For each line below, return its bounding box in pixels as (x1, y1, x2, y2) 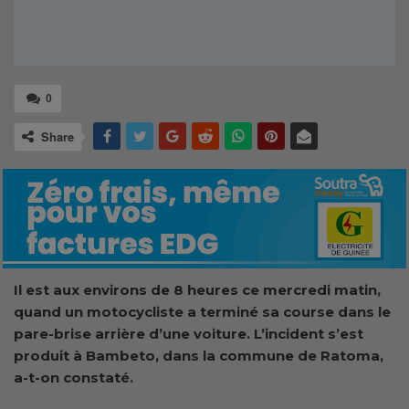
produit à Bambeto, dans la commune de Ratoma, (14, 346, 383, 364)
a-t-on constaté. (14, 368, 133, 386)
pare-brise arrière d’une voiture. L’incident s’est (14, 324, 363, 342)
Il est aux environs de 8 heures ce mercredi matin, (14, 280, 381, 299)
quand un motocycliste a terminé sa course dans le (14, 302, 391, 320)
